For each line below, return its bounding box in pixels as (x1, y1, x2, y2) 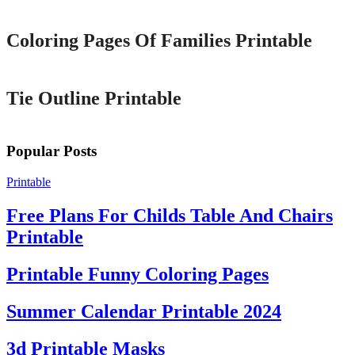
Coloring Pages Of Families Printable (6, 29, 312, 51)
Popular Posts (6, 143, 97, 160)
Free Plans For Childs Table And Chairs (6, 205, 333, 227)
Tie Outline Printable (6, 87, 181, 109)
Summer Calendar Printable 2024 (6, 300, 281, 322)
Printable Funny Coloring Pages (6, 264, 269, 285)
